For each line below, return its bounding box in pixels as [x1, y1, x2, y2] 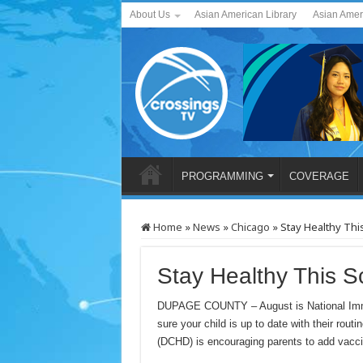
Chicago [230, 220, 270, 234]
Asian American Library [194, 9, 297, 20]
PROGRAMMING [181, 170, 263, 182]
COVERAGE [288, 170, 349, 182]
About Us [129, 9, 170, 20]
